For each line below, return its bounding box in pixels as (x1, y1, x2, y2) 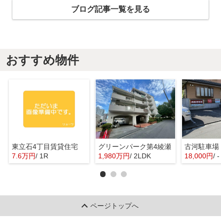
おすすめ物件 (5, 53, 79, 67)
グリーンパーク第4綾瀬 (98, 143, 171, 151)
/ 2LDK (129, 152, 151, 160)
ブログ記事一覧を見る (71, 4, 150, 13)
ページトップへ (90, 201, 139, 210)
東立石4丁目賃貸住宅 (11, 143, 78, 151)
